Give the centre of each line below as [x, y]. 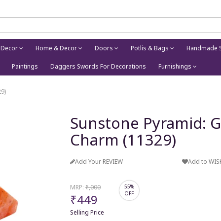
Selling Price [88, 212]
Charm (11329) [123, 140]
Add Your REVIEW [99, 161]
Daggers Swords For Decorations [98, 66]
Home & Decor [57, 48]
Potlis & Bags [150, 48]
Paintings [25, 66]
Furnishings [176, 66]
